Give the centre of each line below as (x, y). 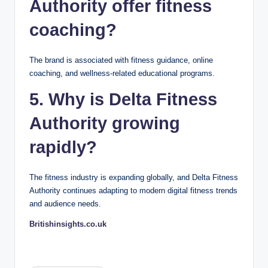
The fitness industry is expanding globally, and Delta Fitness (134, 178)
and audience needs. (65, 204)
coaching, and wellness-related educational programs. (122, 74)
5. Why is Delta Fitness (123, 100)
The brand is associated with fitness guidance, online (121, 60)
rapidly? (63, 147)
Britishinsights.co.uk (68, 224)
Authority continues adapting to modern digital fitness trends (133, 191)
